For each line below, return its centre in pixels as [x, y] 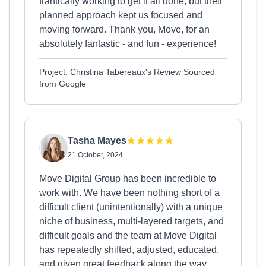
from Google [63, 84]
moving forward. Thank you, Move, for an [124, 29]
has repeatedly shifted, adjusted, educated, [129, 250]
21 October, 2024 [95, 155]
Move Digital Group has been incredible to [128, 178]
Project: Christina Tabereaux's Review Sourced [127, 72]
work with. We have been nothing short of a [129, 193]
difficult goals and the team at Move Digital [128, 235]
